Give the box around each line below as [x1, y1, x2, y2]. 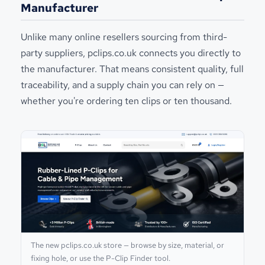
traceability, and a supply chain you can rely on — [21, 78, 224, 91]
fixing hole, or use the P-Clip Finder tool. [31, 253, 170, 263]
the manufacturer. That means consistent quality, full [21, 62, 244, 75]
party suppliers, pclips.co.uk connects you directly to [21, 46, 241, 59]
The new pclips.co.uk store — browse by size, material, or [31, 240, 224, 250]
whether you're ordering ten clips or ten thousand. [21, 94, 232, 107]
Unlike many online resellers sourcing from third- [21, 30, 227, 43]
